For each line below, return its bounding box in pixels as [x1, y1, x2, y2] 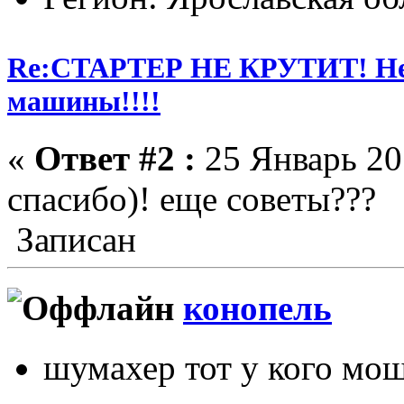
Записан [7, 219, 136, 259]
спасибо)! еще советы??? [7, 179, 376, 218]
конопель [183, 289, 332, 328]
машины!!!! [7, 84, 161, 117]
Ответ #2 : [34, 138, 196, 178]
